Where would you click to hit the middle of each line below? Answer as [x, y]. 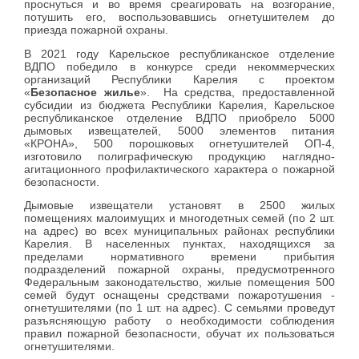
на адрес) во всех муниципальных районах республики [179, 231]
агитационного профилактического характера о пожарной [179, 169]
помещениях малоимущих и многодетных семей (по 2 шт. [179, 218]
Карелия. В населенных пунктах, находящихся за [179, 244]
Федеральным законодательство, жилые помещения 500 [179, 282]
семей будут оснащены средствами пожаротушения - [179, 295]
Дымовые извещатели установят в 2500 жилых [179, 206]
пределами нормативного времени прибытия [179, 257]
